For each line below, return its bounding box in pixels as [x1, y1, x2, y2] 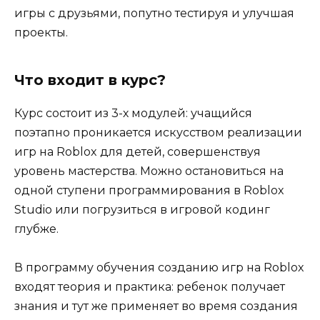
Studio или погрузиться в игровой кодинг [14, 203, 270, 217]
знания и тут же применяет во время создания [14, 299, 298, 314]
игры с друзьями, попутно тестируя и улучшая [14, 6, 294, 21]
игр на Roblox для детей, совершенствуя [14, 145, 261, 159]
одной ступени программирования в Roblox [14, 184, 284, 198]
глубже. [14, 222, 59, 236]
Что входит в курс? [14, 71, 166, 89]
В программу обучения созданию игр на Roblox [14, 261, 304, 275]
